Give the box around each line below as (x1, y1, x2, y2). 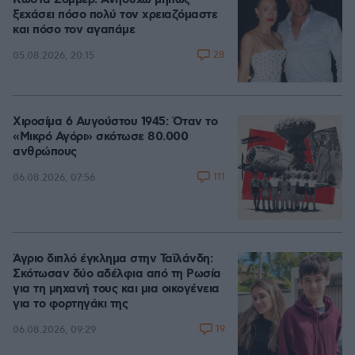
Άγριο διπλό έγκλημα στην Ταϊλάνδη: (13, 251, 212, 268)
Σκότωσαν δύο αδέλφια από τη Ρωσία (13, 266, 221, 283)
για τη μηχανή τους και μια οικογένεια (13, 281, 219, 298)
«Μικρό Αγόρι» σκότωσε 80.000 (13, 129, 188, 146)
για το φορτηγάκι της (13, 296, 128, 313)
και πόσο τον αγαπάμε (13, 22, 135, 39)
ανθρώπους (13, 144, 77, 161)
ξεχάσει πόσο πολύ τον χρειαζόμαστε (13, 7, 217, 24)
